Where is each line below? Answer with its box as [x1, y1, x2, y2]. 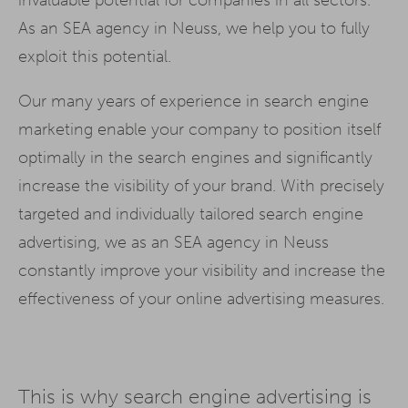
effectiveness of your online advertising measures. [18, 288, 384, 309]
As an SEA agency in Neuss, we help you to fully [18, 17, 370, 38]
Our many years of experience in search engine [18, 90, 369, 111]
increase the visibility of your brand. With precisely [18, 175, 384, 196]
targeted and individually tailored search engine [18, 203, 363, 224]
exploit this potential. [18, 46, 171, 66]
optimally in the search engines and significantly [18, 147, 372, 168]
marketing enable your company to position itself [18, 118, 381, 139]
